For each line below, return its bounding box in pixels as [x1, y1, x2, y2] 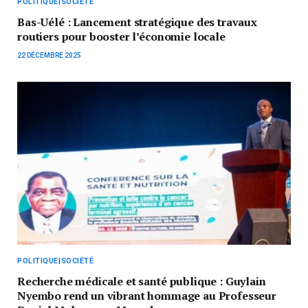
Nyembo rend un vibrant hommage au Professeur [17, 287, 276, 303]
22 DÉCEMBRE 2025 [17, 51, 81, 59]
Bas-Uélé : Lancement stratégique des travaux [17, 14, 257, 30]
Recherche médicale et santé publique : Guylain [17, 273, 266, 289]
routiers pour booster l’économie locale [17, 28, 225, 44]
